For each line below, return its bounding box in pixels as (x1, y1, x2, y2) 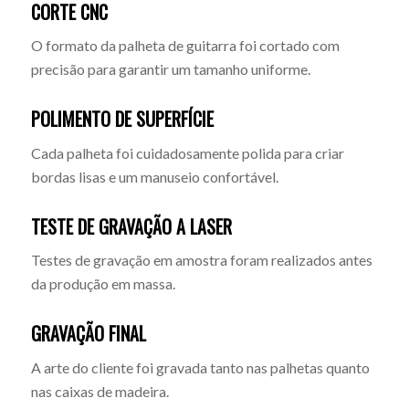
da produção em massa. (30, 275, 175, 293)
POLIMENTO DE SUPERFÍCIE (30, 105, 214, 133)
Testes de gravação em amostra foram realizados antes (30, 251, 372, 269)
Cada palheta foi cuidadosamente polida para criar (30, 143, 344, 162)
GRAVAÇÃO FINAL (30, 320, 146, 348)
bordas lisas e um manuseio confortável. (30, 167, 278, 185)
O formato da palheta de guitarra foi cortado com (30, 37, 340, 55)
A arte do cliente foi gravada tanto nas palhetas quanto (30, 358, 370, 376)
